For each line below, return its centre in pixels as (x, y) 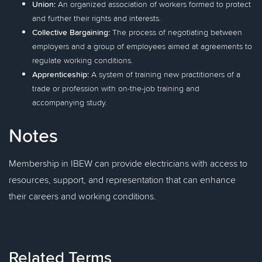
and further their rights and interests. (96, 18)
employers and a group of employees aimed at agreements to (142, 46)
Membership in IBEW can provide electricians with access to (128, 163)
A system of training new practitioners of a (165, 74)
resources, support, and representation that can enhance (122, 180)
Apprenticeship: (61, 74)
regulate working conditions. (82, 60)
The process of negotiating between (176, 32)
